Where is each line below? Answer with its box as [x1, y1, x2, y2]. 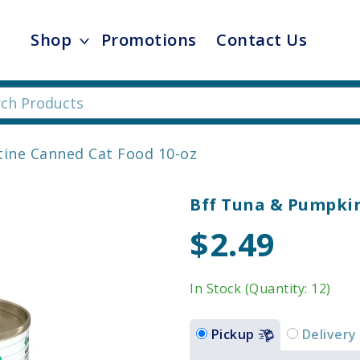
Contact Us [216, 29, 308, 51]
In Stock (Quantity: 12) [190, 280, 331, 297]
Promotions [100, 29, 197, 51]
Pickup [211, 325, 258, 343]
